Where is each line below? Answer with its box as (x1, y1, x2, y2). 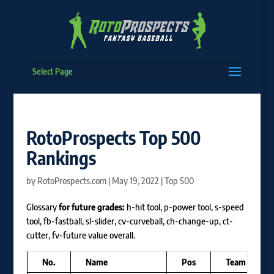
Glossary (26, 202, 57, 212)
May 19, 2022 (111, 176, 159, 186)
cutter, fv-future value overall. (26, 230, 135, 240)
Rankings (26, 146, 96, 169)
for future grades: (56, 202, 125, 212)
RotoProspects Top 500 (26, 126, 201, 149)
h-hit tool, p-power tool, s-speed (124, 202, 244, 212)
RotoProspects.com (37, 176, 106, 186)
